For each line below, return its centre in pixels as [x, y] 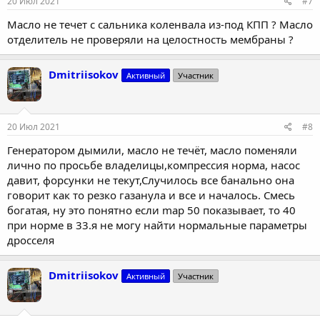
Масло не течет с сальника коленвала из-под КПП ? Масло [160, 24]
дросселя [31, 240]
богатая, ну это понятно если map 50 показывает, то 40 [151, 210]
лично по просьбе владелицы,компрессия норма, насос [154, 165]
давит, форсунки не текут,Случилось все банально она [151, 180]
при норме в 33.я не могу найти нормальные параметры [157, 225]
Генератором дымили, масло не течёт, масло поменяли [152, 150]
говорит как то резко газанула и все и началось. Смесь [151, 195]
